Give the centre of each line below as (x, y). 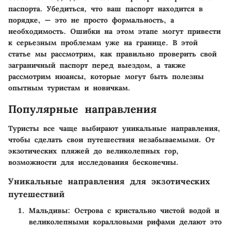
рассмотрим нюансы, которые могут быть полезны (106, 76)
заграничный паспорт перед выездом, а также (97, 65)
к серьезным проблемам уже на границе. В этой (103, 42)
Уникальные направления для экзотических (109, 181)
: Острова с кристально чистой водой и (143, 211)
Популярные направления (82, 109)
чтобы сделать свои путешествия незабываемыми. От (111, 140)
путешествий (36, 194)
